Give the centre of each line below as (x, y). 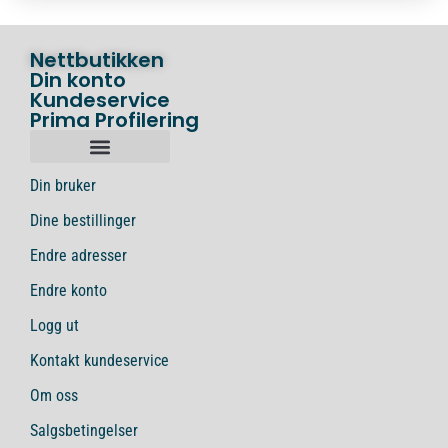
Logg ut (54, 326)
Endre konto (68, 291)
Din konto (78, 80)
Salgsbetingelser (84, 431)
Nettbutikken (97, 60)
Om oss (54, 396)
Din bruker (63, 186)
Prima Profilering (114, 120)
